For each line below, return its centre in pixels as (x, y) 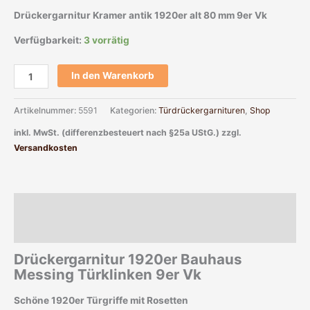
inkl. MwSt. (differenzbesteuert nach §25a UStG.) (117, 132)
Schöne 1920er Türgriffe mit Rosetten (101, 300)
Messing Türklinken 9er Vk (108, 275)
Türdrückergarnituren (202, 110)
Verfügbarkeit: (48, 40)
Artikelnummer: (46, 110)
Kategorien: (134, 110)
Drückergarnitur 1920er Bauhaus (128, 259)
